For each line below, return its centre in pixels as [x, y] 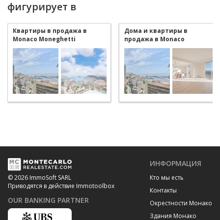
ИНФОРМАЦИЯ [176, 163]
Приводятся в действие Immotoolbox [61, 186]
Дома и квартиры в [156, 30]
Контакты [163, 190]
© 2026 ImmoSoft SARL [40, 178]
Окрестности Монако [181, 203]
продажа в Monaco [154, 39]
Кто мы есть [167, 177]
